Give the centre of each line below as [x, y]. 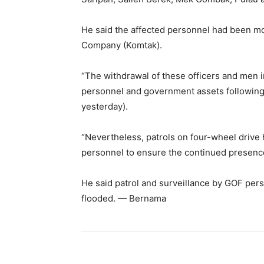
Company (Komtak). [122, 45]
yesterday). [105, 106]
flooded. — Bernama [124, 198]
